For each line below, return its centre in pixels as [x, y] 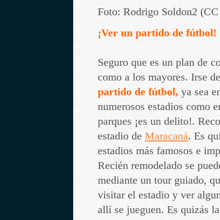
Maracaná [166, 136]
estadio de [121, 136]
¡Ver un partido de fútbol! [157, 33]
